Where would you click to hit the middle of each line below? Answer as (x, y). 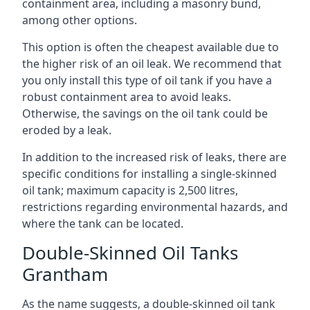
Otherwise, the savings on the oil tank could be (145, 113)
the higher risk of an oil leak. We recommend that (152, 64)
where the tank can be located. (103, 224)
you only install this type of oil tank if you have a (147, 80)
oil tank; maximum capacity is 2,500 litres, (130, 190)
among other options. (80, 20)
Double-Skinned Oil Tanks (130, 253)
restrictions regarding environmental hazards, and (155, 207)
